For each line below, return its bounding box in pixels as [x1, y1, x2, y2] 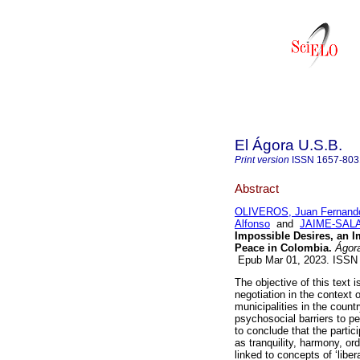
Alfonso [235, 218, 270, 231]
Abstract [235, 181, 279, 195]
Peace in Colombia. [235, 242, 332, 255]
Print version [235, 154, 289, 166]
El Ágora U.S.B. [235, 137, 342, 153]
